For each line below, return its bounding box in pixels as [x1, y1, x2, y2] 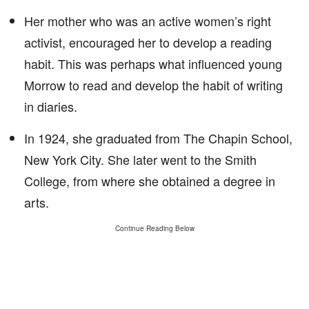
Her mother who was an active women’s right [24, 12, 271, 30]
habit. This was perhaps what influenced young [24, 54, 282, 72]
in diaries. [24, 97, 77, 115]
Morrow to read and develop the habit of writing [24, 76, 283, 94]
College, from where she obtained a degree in [24, 172, 275, 190]
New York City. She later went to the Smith [24, 150, 257, 168]
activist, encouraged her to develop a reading [24, 33, 272, 51]
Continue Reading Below [114, 223, 195, 233]
